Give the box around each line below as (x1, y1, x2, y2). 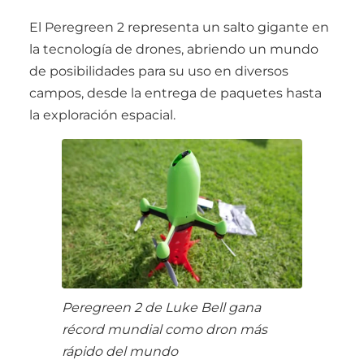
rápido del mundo (62, 343, 178, 359)
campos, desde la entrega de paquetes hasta (29, 84, 322, 101)
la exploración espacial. (29, 106, 175, 123)
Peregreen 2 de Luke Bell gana (62, 299, 261, 315)
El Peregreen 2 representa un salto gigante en (29, 19, 329, 35)
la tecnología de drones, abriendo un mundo (29, 41, 318, 57)
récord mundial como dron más (62, 321, 267, 337)
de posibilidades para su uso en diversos (29, 63, 288, 79)
